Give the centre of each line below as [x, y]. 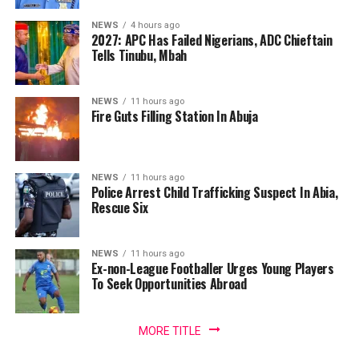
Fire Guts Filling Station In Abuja [174, 116]
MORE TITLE [169, 331]
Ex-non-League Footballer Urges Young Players [212, 268]
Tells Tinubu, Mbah [139, 55]
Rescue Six [119, 207]
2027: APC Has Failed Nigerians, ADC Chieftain [212, 40]
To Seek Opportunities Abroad [169, 283]
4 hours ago [155, 25]
